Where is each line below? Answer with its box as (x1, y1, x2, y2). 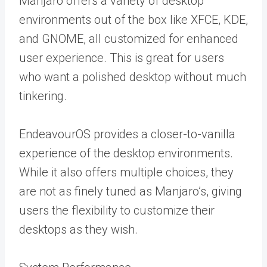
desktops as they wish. (19, 222, 138, 237)
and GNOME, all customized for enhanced (19, 31, 238, 46)
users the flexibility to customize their (19, 203, 215, 218)
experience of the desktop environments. (19, 145, 233, 160)
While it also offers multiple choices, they (19, 164, 234, 179)
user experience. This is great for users (19, 50, 224, 65)
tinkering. (19, 88, 67, 103)
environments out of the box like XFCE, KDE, (19, 12, 248, 27)
